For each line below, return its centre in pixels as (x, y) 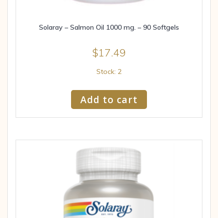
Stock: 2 (109, 71)
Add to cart (109, 99)
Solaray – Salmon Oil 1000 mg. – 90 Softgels (109, 27)
